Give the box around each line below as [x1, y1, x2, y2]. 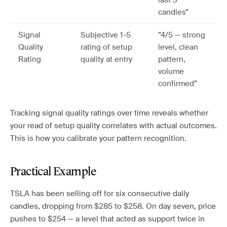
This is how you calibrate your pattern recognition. [10, 133, 186, 143]
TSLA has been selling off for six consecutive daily [10, 188, 189, 199]
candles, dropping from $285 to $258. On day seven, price [10, 201, 216, 211]
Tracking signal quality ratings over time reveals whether [10, 108, 208, 118]
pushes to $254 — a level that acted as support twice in [10, 214, 205, 224]
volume [158, 66, 184, 77]
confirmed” [158, 79, 197, 89]
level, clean [158, 42, 198, 52]
